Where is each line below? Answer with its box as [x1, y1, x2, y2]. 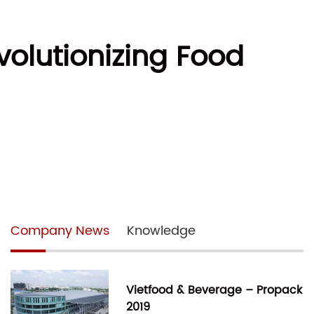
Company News [11, 221, 109, 242]
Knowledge [127, 221, 196, 242]
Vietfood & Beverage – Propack [126, 281, 302, 300]
